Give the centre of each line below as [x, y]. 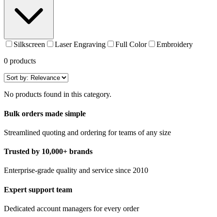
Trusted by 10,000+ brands [48, 152]
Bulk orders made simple [45, 113]
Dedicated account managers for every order [71, 208]
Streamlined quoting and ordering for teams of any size [87, 132]
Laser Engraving [80, 45]
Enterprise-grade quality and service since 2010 [76, 170]
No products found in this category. [58, 94]
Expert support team [38, 189]
